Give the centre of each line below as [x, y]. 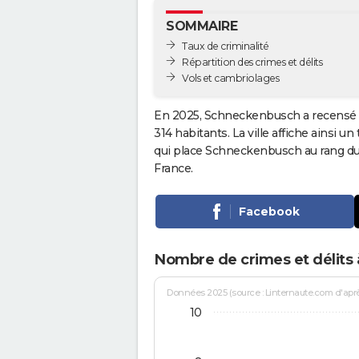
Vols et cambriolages [230, 78]
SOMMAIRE [202, 26]
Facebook [269, 211]
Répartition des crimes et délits [252, 62]
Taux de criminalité [226, 46]
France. [173, 168]
